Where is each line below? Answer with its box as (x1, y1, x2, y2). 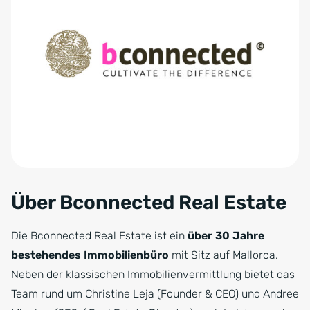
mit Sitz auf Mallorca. (169, 248, 278, 262)
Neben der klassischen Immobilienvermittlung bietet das (11, 268, 295, 282)
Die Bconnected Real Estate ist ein (11, 229, 188, 243)
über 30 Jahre (188, 229, 264, 243)
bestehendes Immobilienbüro (11, 248, 169, 262)
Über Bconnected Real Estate (11, 191, 286, 215)
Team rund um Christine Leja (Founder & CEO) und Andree (11, 287, 299, 301)
